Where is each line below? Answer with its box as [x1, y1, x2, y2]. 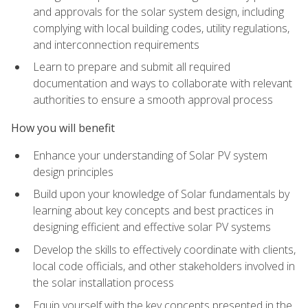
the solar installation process [33, 275, 174, 291]
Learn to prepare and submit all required [33, 59, 230, 75]
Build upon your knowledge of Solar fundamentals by [33, 186, 289, 202]
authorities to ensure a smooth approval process [33, 92, 273, 108]
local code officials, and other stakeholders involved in [33, 258, 295, 274]
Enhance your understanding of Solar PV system [33, 147, 267, 163]
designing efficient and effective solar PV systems [33, 219, 271, 235]
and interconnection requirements [33, 36, 199, 52]
